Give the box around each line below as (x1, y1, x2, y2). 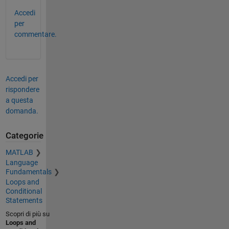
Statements (5, 196, 42, 204)
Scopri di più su (5, 210, 50, 218)
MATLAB (5, 148, 33, 156)
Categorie (5, 131, 43, 141)
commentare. (14, 30, 57, 39)
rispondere (5, 85, 39, 94)
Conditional (5, 187, 42, 195)
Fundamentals (5, 167, 52, 176)
